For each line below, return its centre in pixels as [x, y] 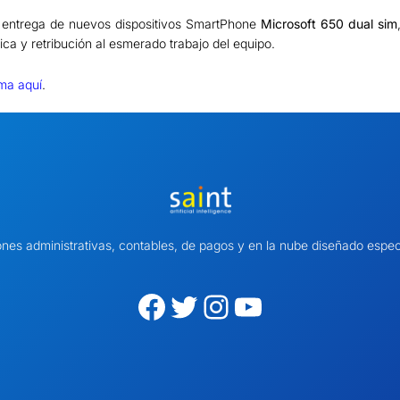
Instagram [212, 306]
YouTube [240, 306]
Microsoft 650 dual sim [329, 23]
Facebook [142, 306]
